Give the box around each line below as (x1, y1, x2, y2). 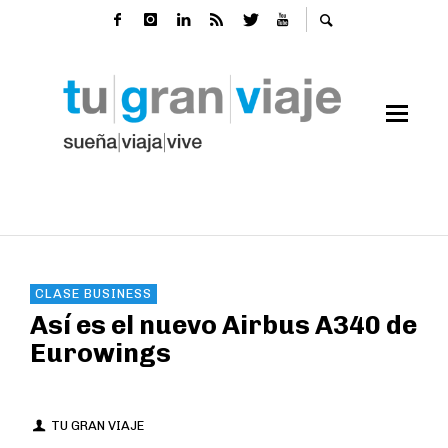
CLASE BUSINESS (35, 286, 152, 301)
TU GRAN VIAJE (51, 418, 145, 433)
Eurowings (30, 338, 171, 369)
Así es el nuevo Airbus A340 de (30, 310, 417, 341)
